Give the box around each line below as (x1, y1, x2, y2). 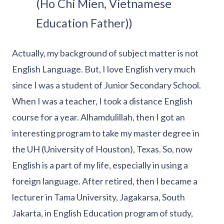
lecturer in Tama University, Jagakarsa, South (12, 191, 185, 203)
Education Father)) (36, 16, 132, 30)
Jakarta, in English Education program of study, (12, 207, 193, 219)
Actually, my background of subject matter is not (12, 47, 198, 59)
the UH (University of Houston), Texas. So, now (12, 143, 192, 155)
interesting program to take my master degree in (12, 127, 199, 139)
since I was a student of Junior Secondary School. (12, 79, 201, 91)
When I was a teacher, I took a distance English (12, 95, 192, 107)
